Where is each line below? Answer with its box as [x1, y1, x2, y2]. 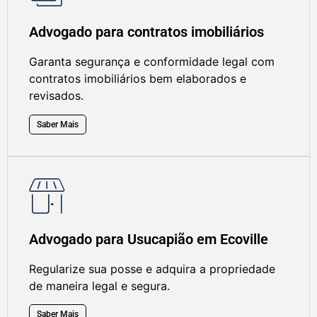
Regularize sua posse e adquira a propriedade [29, 261, 275, 276]
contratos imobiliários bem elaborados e [29, 71, 246, 86]
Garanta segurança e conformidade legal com [29, 54, 275, 69]
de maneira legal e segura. [29, 278, 170, 293]
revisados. [29, 88, 83, 103]
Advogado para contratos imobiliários [29, 23, 264, 41]
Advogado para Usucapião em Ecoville [29, 230, 268, 248]
